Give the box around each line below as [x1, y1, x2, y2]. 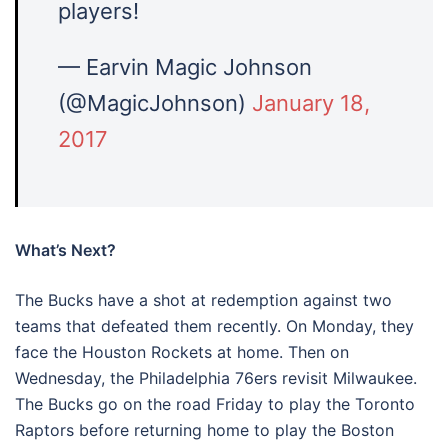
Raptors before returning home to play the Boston [15, 420, 394, 440]
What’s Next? [15, 240, 116, 260]
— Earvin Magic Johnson [58, 54, 312, 80]
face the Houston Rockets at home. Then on [15, 342, 349, 362]
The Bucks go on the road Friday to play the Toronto [15, 394, 415, 414]
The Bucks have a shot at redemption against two [15, 290, 392, 310]
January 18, [252, 90, 370, 116]
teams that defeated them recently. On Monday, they [15, 316, 414, 336]
